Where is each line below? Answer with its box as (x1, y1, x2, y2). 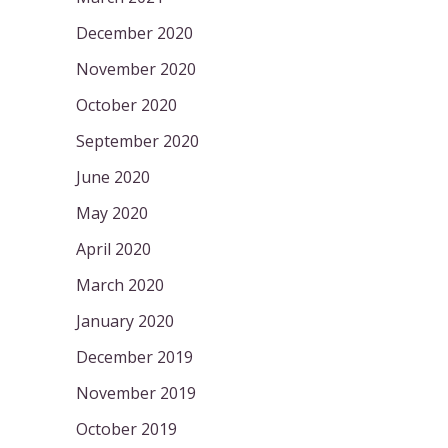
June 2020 (76, 165, 150, 188)
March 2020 (76, 273, 164, 296)
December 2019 (76, 345, 193, 368)
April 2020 (76, 237, 151, 260)
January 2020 (76, 309, 174, 332)
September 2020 (76, 129, 199, 152)
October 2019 (76, 417, 177, 440)
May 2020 (76, 201, 148, 224)
